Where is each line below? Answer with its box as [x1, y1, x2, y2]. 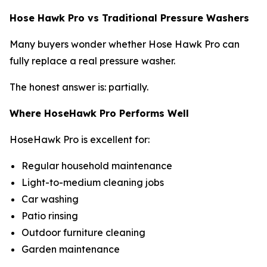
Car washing [21, 193, 81, 205]
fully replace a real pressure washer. [10, 54, 175, 67]
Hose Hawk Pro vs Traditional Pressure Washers [10, 11, 249, 24]
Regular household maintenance [21, 159, 175, 172]
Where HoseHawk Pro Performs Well [10, 107, 189, 119]
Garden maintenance [21, 243, 122, 255]
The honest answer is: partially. [10, 80, 148, 93]
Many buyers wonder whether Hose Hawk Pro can [10, 38, 240, 50]
